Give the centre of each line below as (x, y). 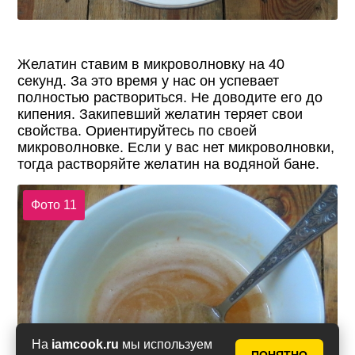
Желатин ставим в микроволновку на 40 (151, 65)
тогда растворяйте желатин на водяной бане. (169, 164)
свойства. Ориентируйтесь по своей (137, 131)
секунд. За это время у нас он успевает (149, 81)
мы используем (166, 344)
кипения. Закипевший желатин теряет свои (160, 115)
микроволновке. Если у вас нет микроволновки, (176, 148)
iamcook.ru (85, 344)
